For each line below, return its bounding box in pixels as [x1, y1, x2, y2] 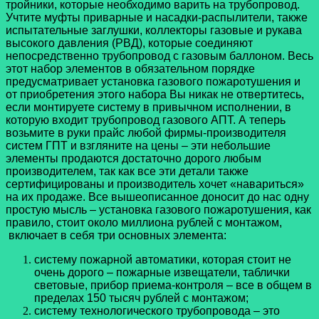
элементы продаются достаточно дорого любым [6, 152, 261, 164]
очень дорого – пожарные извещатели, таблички [34, 266, 290, 278]
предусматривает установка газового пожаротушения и [6, 75, 300, 88]
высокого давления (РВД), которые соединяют [6, 36, 253, 49]
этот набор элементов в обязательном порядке [6, 62, 255, 75]
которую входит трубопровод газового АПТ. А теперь [6, 113, 286, 126]
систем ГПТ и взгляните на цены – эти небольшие [6, 139, 271, 152]
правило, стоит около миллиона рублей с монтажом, [6, 216, 282, 229]
